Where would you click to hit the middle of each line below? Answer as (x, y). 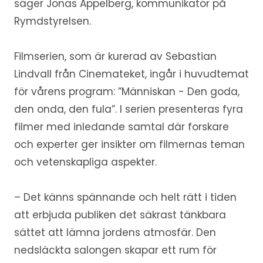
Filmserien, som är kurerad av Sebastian (115, 57)
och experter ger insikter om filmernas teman (129, 145)
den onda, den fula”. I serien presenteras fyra (128, 109)
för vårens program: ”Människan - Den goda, (127, 92)
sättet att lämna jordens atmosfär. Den (115, 233)
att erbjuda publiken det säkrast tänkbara (120, 215)
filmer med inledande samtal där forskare (121, 127)
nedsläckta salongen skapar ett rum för (115, 250)
